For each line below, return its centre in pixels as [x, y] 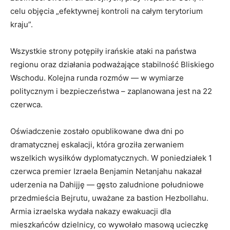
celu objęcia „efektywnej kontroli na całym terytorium [107, 11]
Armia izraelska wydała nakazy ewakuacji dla [91, 212]
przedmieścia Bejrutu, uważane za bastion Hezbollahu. [109, 198]
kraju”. [22, 25]
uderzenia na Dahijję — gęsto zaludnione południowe [107, 185]
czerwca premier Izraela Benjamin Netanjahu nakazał [106, 171]
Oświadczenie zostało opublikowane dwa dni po [97, 131]
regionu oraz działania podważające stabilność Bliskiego [112, 65]
